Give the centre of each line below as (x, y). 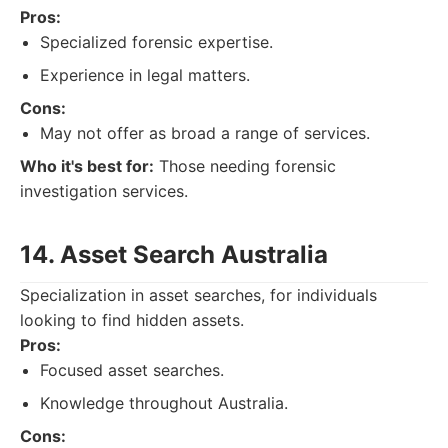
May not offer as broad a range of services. (205, 133)
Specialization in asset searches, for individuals (198, 295)
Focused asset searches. (132, 370)
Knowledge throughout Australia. (164, 403)
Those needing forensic (245, 166)
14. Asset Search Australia (174, 254)
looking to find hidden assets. (132, 320)
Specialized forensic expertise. (156, 42)
